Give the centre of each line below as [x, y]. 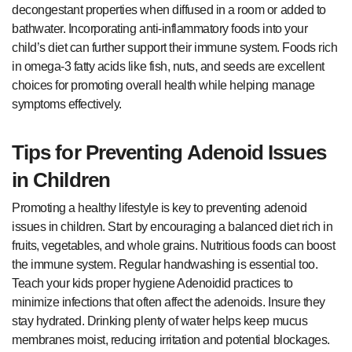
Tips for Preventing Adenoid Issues [169, 152]
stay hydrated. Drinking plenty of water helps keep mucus [160, 321]
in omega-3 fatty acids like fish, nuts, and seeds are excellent [168, 66]
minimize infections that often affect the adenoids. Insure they [169, 302]
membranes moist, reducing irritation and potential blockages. [171, 340]
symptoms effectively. [67, 104]
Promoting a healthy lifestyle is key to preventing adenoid [159, 208]
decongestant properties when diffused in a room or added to [169, 9]
